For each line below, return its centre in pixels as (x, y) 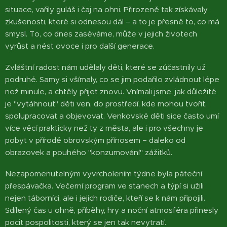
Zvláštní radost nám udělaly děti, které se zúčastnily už (105, 67)
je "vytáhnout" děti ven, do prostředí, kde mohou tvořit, (106, 103)
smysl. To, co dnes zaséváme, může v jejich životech (101, 33)
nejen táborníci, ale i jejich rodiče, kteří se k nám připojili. (105, 198)
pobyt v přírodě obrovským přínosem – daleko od (95, 140)
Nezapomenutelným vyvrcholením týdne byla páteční (104, 173)
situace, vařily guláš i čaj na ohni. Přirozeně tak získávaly (106, 9)
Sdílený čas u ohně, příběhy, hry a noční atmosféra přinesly (112, 210)
